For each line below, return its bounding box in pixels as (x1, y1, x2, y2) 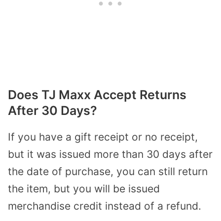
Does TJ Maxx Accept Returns (8, 87, 186, 103)
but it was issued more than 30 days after (8, 148, 213, 161)
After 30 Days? (8, 103, 97, 118)
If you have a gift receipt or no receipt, (8, 131, 198, 144)
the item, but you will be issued (8, 183, 160, 195)
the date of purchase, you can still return (8, 165, 208, 178)
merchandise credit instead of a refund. (8, 200, 201, 213)
